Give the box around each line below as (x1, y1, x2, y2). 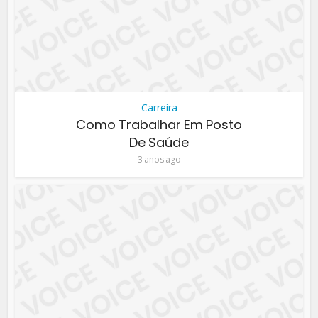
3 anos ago (137, 153, 181, 166)
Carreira (141, 101, 177, 115)
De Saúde (129, 133, 189, 152)
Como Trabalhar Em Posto (76, 116, 242, 134)
